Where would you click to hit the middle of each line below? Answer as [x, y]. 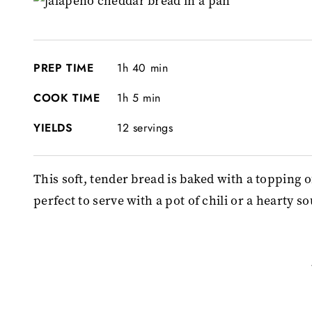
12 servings [145, 127]
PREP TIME [64, 68]
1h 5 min [139, 97]
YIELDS [53, 127]
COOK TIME [67, 97]
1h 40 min [143, 68]
